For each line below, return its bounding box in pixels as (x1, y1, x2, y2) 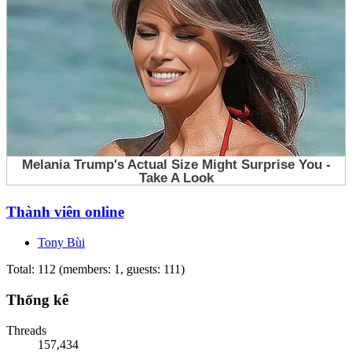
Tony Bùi (38, 236, 85, 250)
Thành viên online (6, 203, 124, 221)
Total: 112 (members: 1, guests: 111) (6, 262, 185, 277)
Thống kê (6, 291, 68, 308)
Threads (6, 323, 46, 337)
